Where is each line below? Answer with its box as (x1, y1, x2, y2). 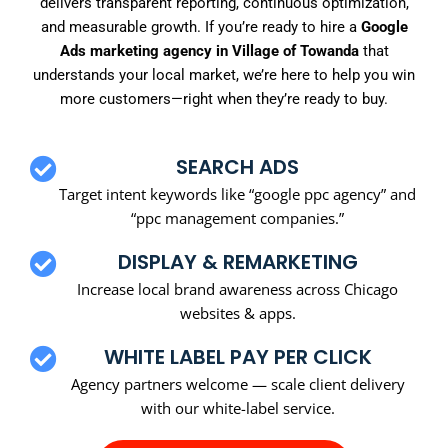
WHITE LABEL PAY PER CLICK (103, 342, 372, 371)
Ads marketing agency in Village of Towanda (59, 42, 359, 61)
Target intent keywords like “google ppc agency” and (59, 183, 416, 204)
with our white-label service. (140, 397, 335, 418)
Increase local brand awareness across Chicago (77, 278, 398, 299)
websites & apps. (179, 302, 296, 323)
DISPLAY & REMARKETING (117, 247, 358, 276)
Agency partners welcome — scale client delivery (70, 373, 405, 394)
